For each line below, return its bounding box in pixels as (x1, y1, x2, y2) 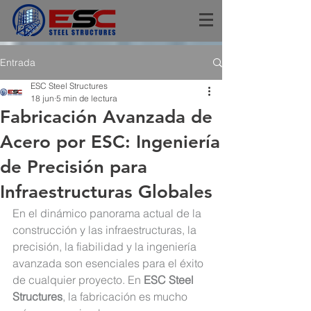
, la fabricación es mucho (62, 289, 190, 303)
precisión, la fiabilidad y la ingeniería (12, 239, 199, 253)
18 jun (31, 93, 54, 103)
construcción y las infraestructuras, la (12, 223, 199, 237)
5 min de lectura (56, 93, 117, 103)
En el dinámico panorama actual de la (12, 206, 204, 220)
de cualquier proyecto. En (12, 273, 144, 287)
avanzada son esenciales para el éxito (12, 256, 206, 270)
